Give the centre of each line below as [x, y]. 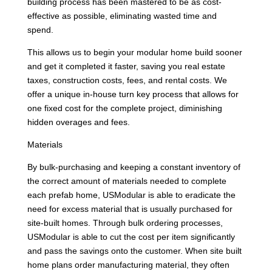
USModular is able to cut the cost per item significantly [131, 236]
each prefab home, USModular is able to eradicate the [131, 195]
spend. [40, 29]
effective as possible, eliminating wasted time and [122, 15]
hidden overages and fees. [78, 122]
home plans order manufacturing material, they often [128, 264]
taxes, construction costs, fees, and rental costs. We [127, 80]
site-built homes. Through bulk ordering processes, [125, 223]
